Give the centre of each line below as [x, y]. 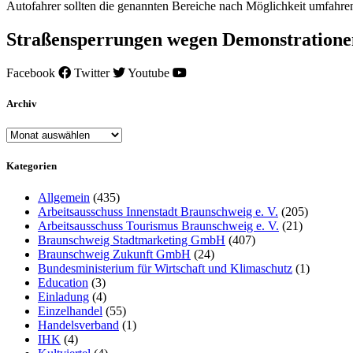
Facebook [31, 72]
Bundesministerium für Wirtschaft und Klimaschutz [165, 268]
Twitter [92, 72]
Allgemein [64, 197]
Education [63, 282]
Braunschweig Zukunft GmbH [114, 254]
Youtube [149, 72]
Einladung [63, 296]
